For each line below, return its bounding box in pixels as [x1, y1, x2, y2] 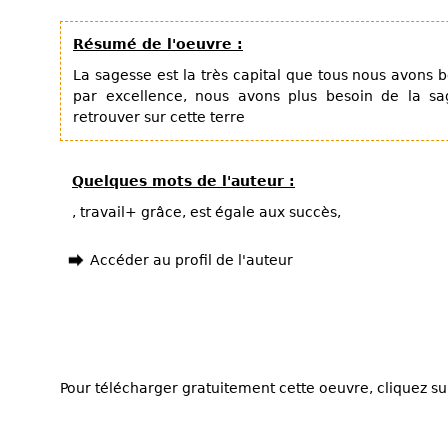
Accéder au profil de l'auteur [90, 252, 293, 268]
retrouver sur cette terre [73, 109, 245, 125]
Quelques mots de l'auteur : [72, 173, 295, 189]
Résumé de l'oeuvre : [73, 36, 243, 52]
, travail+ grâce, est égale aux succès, [72, 204, 341, 220]
